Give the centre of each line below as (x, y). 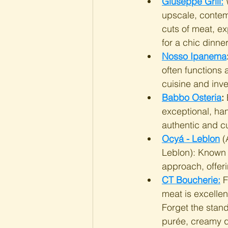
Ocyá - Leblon (191, 139)
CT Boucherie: (191, 180)
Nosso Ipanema (194, 56)
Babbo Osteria (192, 97)
